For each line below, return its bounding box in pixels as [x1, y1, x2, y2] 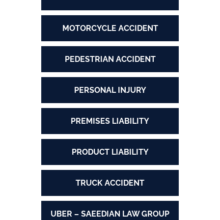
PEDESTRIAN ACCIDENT [64, 55, 156, 64]
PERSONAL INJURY [74, 85, 146, 95]
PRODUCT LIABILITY [71, 147, 149, 157]
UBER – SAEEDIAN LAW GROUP [51, 209, 169, 219]
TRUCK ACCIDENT [76, 178, 144, 188]
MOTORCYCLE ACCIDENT [62, 24, 158, 33]
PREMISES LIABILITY [71, 116, 149, 126]
